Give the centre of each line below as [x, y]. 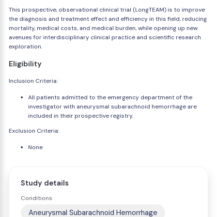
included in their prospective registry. [81, 116]
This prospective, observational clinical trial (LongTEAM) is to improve [107, 10]
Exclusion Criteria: [34, 131]
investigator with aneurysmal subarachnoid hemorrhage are [112, 107]
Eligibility [25, 64]
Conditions [37, 198]
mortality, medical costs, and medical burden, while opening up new [103, 28]
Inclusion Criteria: [33, 81]
